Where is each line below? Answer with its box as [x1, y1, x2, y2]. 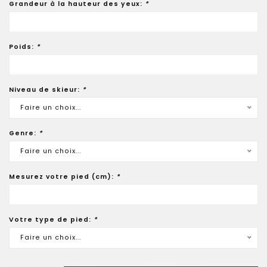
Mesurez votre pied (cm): [9, 172, 116, 181]
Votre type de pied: [9, 215, 94, 224]
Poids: [9, 42, 36, 51]
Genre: [9, 129, 39, 138]
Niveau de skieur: [9, 85, 82, 94]
